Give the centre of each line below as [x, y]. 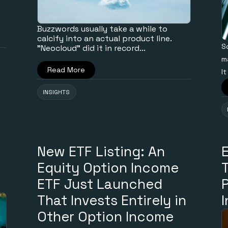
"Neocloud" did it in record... [92, 48]
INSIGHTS [56, 92]
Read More [66, 70]
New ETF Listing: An [101, 152]
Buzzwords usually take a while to [103, 29]
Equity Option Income [108, 168]
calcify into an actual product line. [105, 39]
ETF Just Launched [100, 184]
